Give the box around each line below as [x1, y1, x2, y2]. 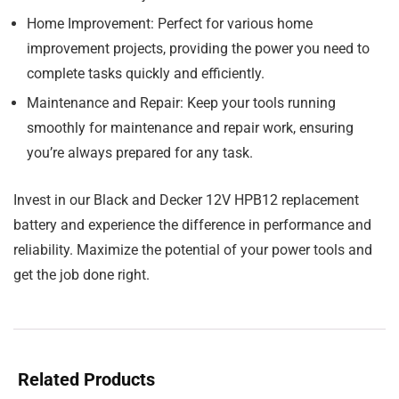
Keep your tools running [183, 94, 336, 111]
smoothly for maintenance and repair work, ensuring [27, 119, 354, 136]
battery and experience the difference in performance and [13, 216, 371, 233]
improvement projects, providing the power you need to [27, 40, 370, 57]
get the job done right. [13, 266, 150, 283]
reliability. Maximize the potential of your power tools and [13, 241, 372, 258]
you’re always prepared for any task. [27, 144, 253, 161]
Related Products [18, 369, 155, 390]
